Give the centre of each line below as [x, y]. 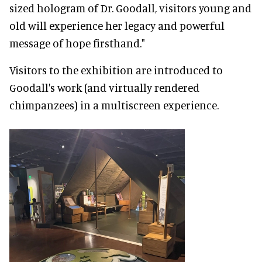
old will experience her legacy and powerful [117, 25]
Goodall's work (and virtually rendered [104, 87]
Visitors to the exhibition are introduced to [116, 70]
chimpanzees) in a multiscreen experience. [114, 105]
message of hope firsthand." [77, 43]
